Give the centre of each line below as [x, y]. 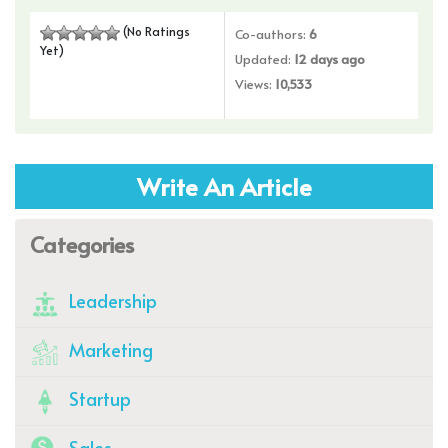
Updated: [264, 58]
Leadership [111, 300]
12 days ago [329, 58]
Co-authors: [272, 33]
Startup [98, 398]
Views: [255, 83]
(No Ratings [155, 30]
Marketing [109, 349]
